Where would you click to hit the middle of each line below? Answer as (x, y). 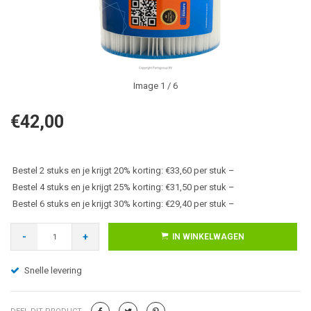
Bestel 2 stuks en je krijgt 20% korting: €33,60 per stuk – (124, 170)
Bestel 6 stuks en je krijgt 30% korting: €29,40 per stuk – (124, 204)
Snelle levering (53, 270)
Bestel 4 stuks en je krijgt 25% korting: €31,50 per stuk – (124, 187)
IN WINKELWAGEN (208, 237)
